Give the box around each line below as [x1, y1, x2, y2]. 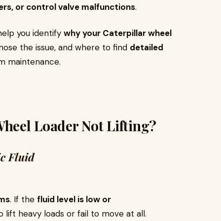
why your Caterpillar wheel [64, 28, 172, 38]
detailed [130, 42, 163, 53]
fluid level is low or [37, 194, 111, 205]
